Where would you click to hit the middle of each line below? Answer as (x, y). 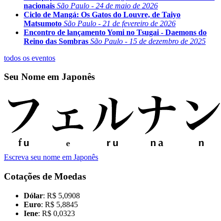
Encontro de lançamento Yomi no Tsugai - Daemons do (115, 32)
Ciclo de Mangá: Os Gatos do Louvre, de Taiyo (102, 14)
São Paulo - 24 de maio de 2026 (107, 5)
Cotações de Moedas (45, 176)
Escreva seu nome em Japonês (51, 157)
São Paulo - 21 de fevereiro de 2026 (120, 23)
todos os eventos (30, 58)
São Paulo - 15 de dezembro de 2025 (148, 41)
